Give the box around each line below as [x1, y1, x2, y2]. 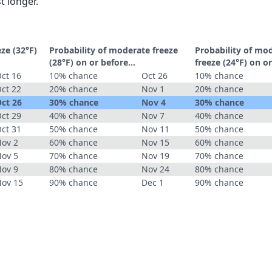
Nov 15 [141, 137, 169, 148]
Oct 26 [141, 70, 168, 81]
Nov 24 [141, 163, 169, 175]
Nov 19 [141, 150, 169, 161]
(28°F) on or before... [49, 56, 135, 68]
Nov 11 [141, 123, 169, 135]
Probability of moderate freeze [49, 44, 178, 56]
